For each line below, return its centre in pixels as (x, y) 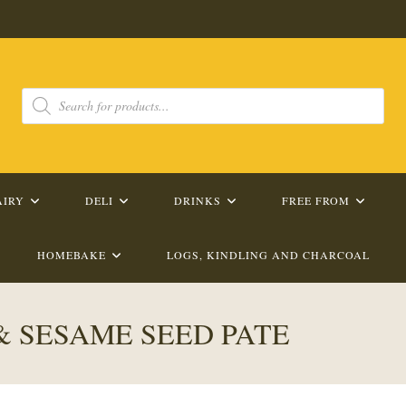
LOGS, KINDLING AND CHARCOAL (268, 255)
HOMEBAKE (71, 255)
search (37, 105)
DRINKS (197, 200)
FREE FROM (315, 200)
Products (43, 92)
